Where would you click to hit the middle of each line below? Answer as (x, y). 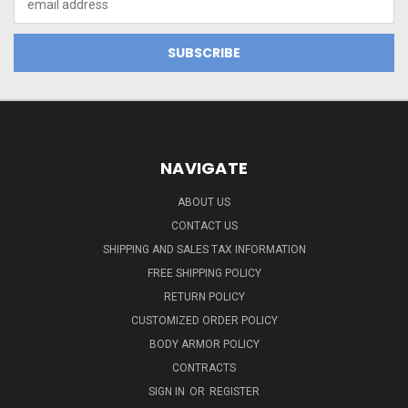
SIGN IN (168, 391)
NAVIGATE (204, 168)
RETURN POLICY (204, 296)
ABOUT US (204, 202)
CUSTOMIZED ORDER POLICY (204, 320)
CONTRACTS (204, 367)
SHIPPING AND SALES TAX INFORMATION (204, 249)
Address (38, 14)
